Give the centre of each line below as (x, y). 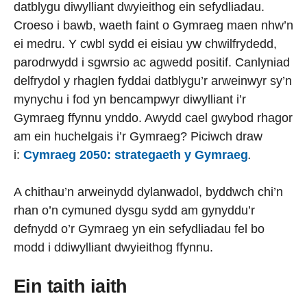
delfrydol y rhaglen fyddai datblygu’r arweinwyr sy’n (153, 81)
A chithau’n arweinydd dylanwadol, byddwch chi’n (148, 192)
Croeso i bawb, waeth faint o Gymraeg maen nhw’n (153, 25)
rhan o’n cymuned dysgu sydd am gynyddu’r (134, 210)
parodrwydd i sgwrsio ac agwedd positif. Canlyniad (152, 62)
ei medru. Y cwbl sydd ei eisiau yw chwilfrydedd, (145, 44)
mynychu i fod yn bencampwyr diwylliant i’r (130, 99)
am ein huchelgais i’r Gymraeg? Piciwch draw (138, 136)
